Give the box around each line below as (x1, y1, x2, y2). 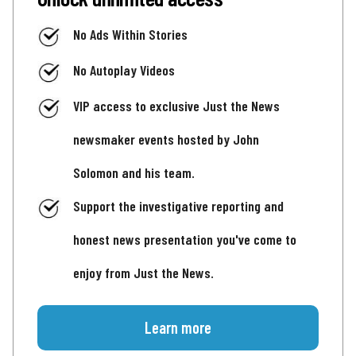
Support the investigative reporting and (73, 197, 284, 215)
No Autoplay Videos (73, 60, 175, 79)
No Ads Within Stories (73, 25, 188, 43)
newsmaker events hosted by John (73, 130, 259, 149)
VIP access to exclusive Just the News (73, 97, 280, 115)
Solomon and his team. (73, 164, 195, 182)
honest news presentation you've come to (73, 230, 296, 249)
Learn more (145, 318, 211, 338)
